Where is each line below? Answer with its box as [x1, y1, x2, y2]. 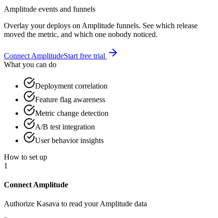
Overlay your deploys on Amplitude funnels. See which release [4, 21, 198, 30]
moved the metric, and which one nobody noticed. [4, 30, 158, 38]
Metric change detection [35, 109, 109, 117]
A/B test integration [35, 122, 95, 131]
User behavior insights [35, 136, 104, 145]
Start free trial [64, 51, 107, 60]
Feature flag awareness [35, 95, 105, 104]
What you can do [4, 60, 56, 69]
